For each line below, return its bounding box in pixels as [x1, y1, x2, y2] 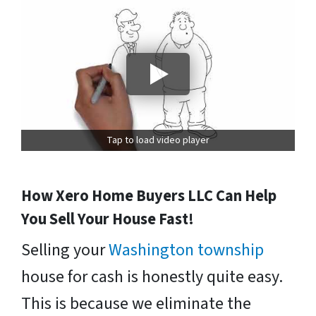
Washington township [109, 238, 264, 263]
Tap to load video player [107, 133, 209, 148]
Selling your [21, 238, 109, 263]
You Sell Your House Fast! [21, 208, 194, 231]
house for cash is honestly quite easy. [21, 265, 283, 290]
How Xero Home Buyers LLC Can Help [21, 185, 276, 208]
